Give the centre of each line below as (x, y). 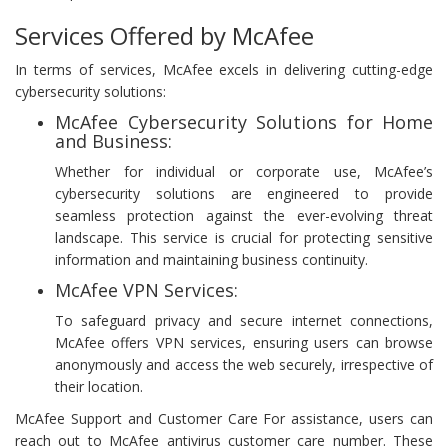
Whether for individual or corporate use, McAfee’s (244, 171)
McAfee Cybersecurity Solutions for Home (244, 121)
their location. (99, 386)
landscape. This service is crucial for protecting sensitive (244, 237)
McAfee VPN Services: (146, 289)
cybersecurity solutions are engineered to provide (244, 193)
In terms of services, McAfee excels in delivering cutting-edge (224, 69)
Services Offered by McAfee (164, 35)
